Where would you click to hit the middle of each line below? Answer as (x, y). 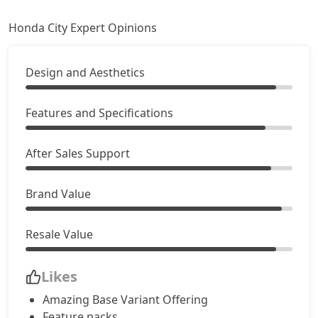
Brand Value (58, 194)
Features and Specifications (99, 113)
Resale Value (59, 234)
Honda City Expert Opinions (83, 28)
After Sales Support (78, 153)
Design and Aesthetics (85, 72)
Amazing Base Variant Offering (125, 300)
